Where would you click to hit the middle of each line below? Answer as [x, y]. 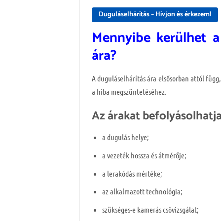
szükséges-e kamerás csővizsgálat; [150, 209]
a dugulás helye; [125, 137]
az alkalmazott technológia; [142, 191]
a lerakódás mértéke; [132, 173]
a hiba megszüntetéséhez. [129, 91]
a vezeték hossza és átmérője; [144, 155]
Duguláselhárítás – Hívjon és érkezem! [155, 14]
